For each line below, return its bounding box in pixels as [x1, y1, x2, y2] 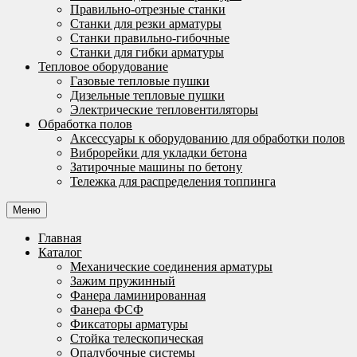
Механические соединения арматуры [70, 260, 273, 273]
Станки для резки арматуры [70, 17, 222, 30]
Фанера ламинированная [70, 288, 206, 302]
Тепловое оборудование [38, 60, 168, 73]
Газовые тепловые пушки [70, 74, 210, 88]
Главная [38, 231, 81, 245]
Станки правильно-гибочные [70, 31, 229, 45]
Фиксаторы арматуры [70, 317, 188, 331]
